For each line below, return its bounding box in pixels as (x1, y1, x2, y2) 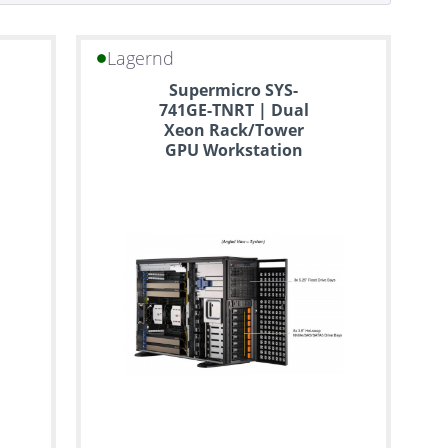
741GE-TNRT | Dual (158, 99, 309, 121)
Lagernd (106, 46, 174, 71)
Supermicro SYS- (169, 79, 299, 101)
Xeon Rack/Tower (163, 119, 304, 141)
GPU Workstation (164, 139, 303, 161)
